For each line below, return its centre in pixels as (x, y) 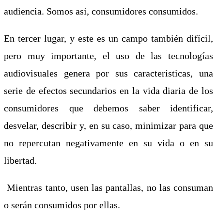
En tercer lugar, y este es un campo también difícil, (108, 38)
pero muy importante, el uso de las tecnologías (108, 55)
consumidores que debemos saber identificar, (108, 108)
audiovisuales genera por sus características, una (108, 73)
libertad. (20, 160)
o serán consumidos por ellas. (62, 205)
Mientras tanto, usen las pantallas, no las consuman (108, 187)
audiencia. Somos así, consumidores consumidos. (101, 11)
